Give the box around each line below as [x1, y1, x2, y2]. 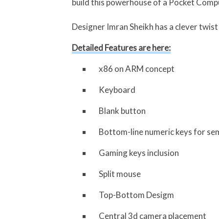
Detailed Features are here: [72, 43, 171, 53]
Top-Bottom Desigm [99, 190, 174, 200]
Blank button [99, 106, 146, 116]
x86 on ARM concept [99, 64, 175, 74]
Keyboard [99, 85, 135, 95]
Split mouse [99, 169, 141, 179]
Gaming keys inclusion [99, 148, 179, 158]
